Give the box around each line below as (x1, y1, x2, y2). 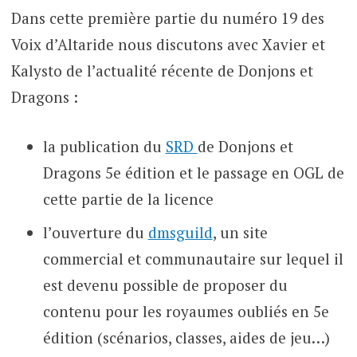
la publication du (42, 135, 166, 156)
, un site (212, 222, 268, 243)
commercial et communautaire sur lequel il (42, 249, 343, 269)
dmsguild (147, 222, 213, 243)
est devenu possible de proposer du (42, 275, 288, 296)
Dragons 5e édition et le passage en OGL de (42, 162, 344, 182)
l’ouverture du (42, 222, 148, 243)
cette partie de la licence (42, 188, 214, 209)
